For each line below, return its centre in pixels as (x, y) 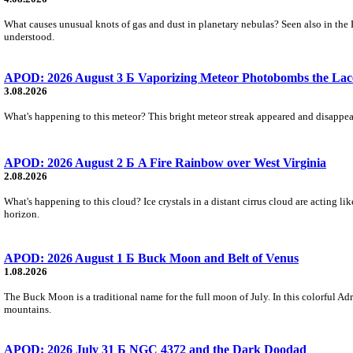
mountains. (28, 309)
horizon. (22, 214)
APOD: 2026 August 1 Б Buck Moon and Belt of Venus (151, 258)
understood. (29, 36)
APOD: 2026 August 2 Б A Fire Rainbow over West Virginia (165, 162)
